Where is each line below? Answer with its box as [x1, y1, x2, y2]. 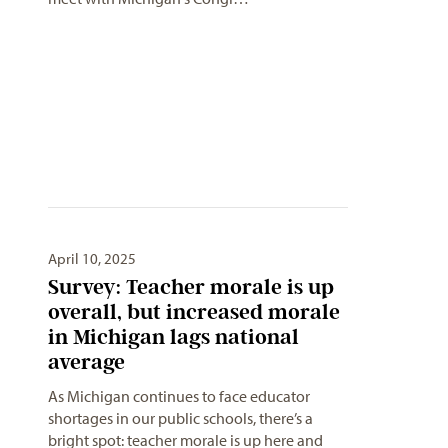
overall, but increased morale [48, 298, 340, 324]
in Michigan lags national [48, 323, 299, 349]
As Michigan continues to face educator [48, 385, 310, 406]
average [48, 348, 125, 374]
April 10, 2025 [48, 248, 136, 268]
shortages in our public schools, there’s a [48, 407, 313, 428]
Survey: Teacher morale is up [48, 273, 334, 299]
